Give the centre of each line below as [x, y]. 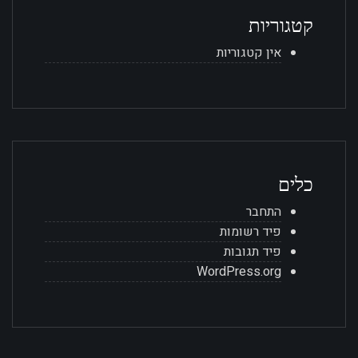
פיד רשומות [251, 231]
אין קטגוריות [249, 52]
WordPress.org [239, 271]
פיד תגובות [253, 251]
